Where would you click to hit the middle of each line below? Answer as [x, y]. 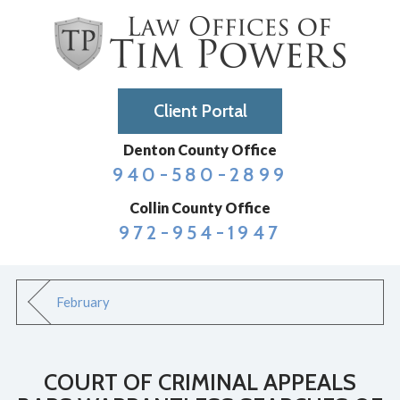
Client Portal [200, 110]
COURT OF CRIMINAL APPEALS [200, 382]
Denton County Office [200, 150]
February [83, 302]
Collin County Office [200, 207]
